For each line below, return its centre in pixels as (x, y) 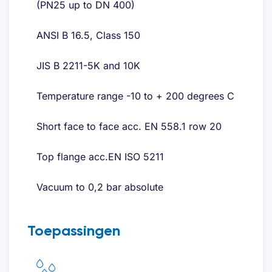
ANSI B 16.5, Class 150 (88, 36)
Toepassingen (74, 231)
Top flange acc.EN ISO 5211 (100, 157)
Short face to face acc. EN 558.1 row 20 (129, 127)
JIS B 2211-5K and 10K (88, 66)
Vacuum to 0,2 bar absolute (100, 187)
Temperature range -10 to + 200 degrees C (135, 96)
